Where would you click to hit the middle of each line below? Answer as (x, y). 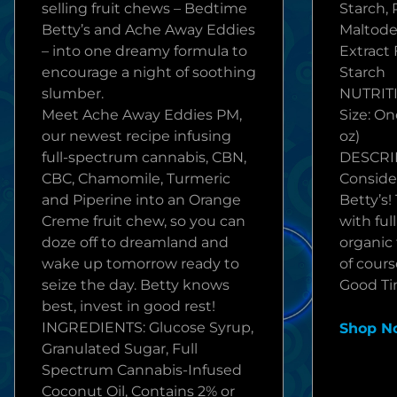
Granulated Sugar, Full (120, 349)
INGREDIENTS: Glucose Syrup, (148, 327)
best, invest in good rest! (128, 306)
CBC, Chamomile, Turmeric (136, 179)
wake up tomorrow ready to (140, 264)
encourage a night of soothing (149, 72)
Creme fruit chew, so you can (144, 221)
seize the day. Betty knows (136, 285)
